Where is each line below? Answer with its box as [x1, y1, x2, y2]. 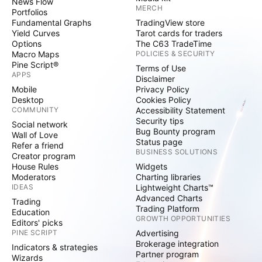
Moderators [12, 172, 56, 182]
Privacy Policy [136, 84, 189, 94]
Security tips [136, 116, 184, 126]
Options [12, 39, 42, 49]
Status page [136, 137, 182, 147]
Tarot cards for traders [136, 28, 222, 38]
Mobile [12, 84, 37, 94]
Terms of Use [136, 63, 186, 73]
